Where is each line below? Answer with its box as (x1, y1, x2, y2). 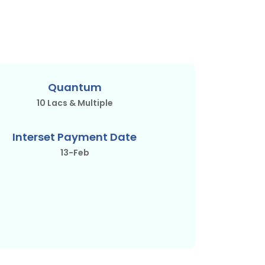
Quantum (47, 79, 102, 95)
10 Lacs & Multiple (36, 96, 113, 109)
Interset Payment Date (12, 129, 137, 144)
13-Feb (60, 146, 89, 159)
